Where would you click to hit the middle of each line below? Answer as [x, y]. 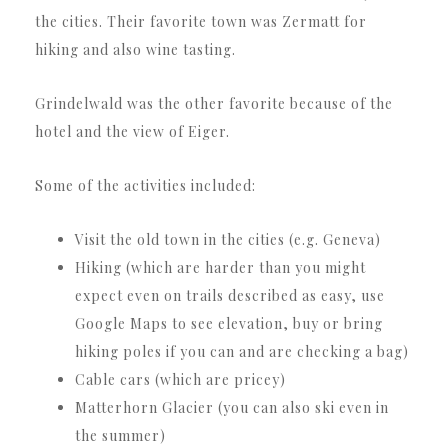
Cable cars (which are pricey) [180, 379]
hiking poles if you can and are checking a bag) [242, 351]
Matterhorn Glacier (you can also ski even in [232, 407]
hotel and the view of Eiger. [132, 131]
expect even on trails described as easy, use [230, 295]
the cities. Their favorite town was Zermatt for [201, 21]
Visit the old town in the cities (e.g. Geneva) [228, 239]
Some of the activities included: [145, 185]
